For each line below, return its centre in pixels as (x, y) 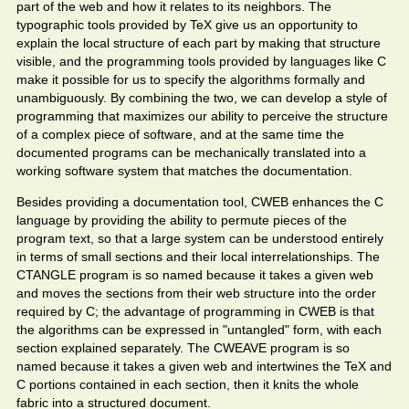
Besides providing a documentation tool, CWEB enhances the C (200, 202)
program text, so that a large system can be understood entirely (200, 238)
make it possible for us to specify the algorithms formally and (191, 79)
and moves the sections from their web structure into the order (196, 293)
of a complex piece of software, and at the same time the (180, 134)
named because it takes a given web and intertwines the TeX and (204, 366)
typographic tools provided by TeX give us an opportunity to (187, 25)
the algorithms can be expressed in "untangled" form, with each (199, 330)
